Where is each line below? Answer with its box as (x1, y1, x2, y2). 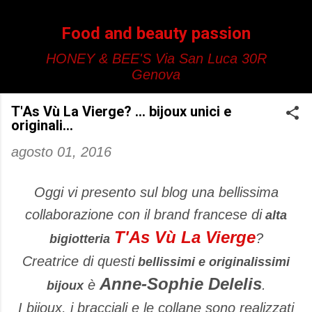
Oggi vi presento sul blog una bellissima (33, 185, 279, 200)
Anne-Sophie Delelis (99, 274, 262, 293)
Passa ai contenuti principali (70, 10, 242, 25)
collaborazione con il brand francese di (25, 207, 262, 222)
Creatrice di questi (22, 253, 134, 269)
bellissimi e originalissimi (134, 255, 290, 269)
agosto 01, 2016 (11, 144, 111, 159)
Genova (132, 67, 180, 82)
